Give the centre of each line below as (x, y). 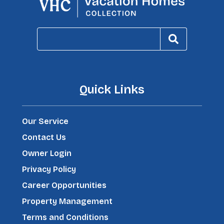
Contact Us (44, 137)
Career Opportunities (64, 185)
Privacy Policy (49, 169)
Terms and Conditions (65, 217)
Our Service (45, 121)
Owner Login (47, 153)
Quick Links (112, 90)
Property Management (67, 201)
